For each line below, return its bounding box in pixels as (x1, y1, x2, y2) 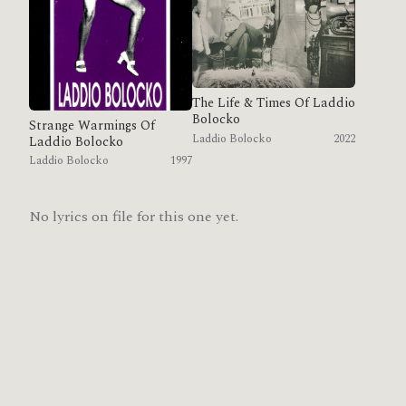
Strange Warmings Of (29, 115, 155, 136)
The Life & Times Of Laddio (192, 93, 355, 114)
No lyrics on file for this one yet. (29, 206, 238, 228)
